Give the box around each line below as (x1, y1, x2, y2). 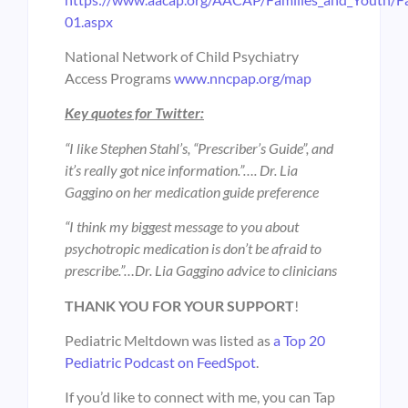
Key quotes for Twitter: (65, 104, 204, 122)
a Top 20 (273, 331, 325, 349)
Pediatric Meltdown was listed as (65, 331, 273, 349)
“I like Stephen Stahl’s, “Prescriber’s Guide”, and (65, 138, 333, 157)
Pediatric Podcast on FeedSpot (65, 352, 256, 371)
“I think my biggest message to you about (65, 218, 299, 236)
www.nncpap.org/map (174, 68, 311, 87)
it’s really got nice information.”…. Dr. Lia (65, 160, 298, 178)
